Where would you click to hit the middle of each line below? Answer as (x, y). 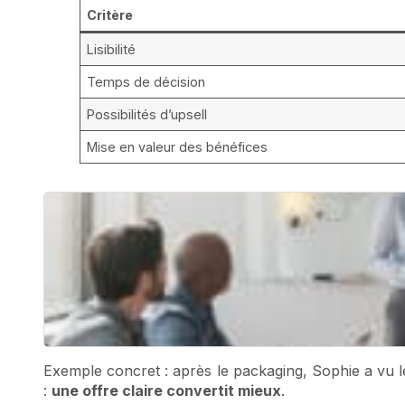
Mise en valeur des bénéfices (178, 146)
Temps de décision (146, 81)
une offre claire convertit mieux (166, 390)
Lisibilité (112, 49)
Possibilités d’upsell (147, 114)
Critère (110, 14)
